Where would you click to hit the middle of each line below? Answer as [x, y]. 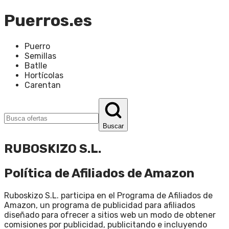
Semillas [40, 56]
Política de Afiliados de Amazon [99, 173]
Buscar [113, 126]
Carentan [43, 85]
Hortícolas [44, 75]
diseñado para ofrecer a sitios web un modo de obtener [110, 215]
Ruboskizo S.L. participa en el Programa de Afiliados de [108, 195]
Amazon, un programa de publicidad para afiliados [100, 205]
